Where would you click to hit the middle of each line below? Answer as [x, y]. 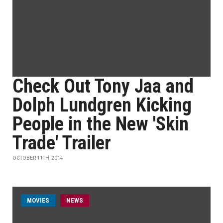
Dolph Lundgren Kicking [102, 105]
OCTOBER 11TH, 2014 [38, 158]
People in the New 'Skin [101, 124]
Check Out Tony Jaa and [103, 86]
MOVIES [38, 200]
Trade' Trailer [62, 143]
